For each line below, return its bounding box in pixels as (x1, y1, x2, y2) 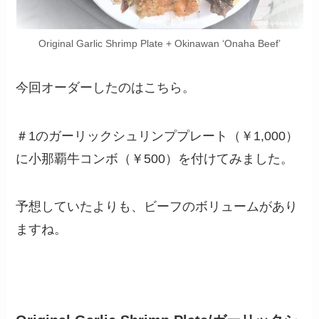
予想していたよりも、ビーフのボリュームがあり (16, 199, 298, 214)
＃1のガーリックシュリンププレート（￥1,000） (16, 128, 299, 143)
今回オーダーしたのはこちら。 (16, 80, 196, 95)
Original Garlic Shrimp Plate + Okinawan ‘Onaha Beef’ (38, 38, 281, 50)
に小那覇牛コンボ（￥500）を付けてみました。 (16, 151, 294, 166)
